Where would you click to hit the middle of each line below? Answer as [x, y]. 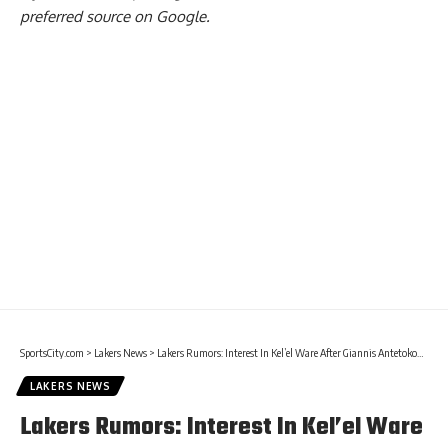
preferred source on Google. [115, 16]
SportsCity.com [52, 352]
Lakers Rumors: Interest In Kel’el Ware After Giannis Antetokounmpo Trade [287, 352]
